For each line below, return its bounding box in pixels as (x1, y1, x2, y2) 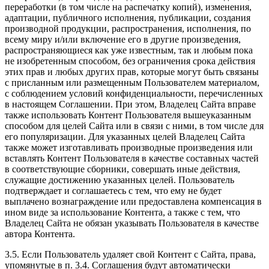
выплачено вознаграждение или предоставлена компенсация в (5, 196, 262, 207)
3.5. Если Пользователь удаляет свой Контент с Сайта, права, (5, 249, 256, 260)
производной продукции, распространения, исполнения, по (5, 23, 251, 34)
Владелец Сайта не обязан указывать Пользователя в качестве (5, 218, 259, 229)
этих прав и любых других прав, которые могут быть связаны (5, 67, 259, 77)
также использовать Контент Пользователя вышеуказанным (5, 110, 251, 121)
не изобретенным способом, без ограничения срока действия (5, 56, 255, 67)
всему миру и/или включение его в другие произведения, (5, 34, 241, 45)
